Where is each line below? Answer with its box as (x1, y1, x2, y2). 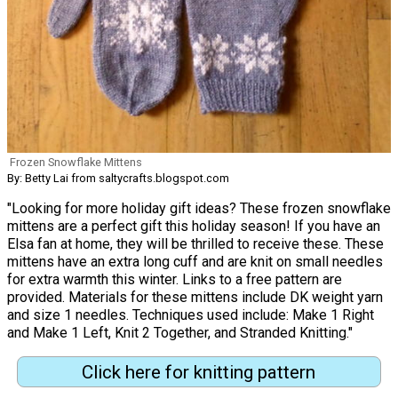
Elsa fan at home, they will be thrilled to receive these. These (7, 235, 384, 252)
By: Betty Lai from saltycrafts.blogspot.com (7, 171, 229, 185)
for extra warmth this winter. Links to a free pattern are (7, 270, 342, 288)
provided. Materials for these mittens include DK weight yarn (7, 288, 383, 306)
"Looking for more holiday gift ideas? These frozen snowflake (7, 199, 391, 217)
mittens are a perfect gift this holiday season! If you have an (7, 217, 380, 235)
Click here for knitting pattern (82, 361, 316, 383)
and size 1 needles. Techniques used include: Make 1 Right (7, 306, 374, 323)
